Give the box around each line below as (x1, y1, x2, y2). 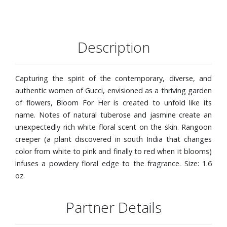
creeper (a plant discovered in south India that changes (15, 134, 212, 144)
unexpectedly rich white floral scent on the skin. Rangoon (15, 122, 212, 132)
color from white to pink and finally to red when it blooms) (15, 146, 212, 156)
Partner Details (65, 197, 162, 217)
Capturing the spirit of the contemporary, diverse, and (15, 73, 212, 83)
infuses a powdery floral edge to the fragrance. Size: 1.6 (15, 158, 212, 168)
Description (77, 37, 150, 57)
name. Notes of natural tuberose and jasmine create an (15, 109, 212, 120)
